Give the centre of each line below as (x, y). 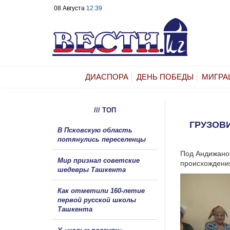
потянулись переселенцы (103, 139)
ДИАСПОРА (107, 76)
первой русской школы (97, 200)
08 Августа (70, 8)
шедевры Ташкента (92, 169)
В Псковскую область (95, 130)
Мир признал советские (99, 160)
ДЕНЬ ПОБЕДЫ (165, 76)
